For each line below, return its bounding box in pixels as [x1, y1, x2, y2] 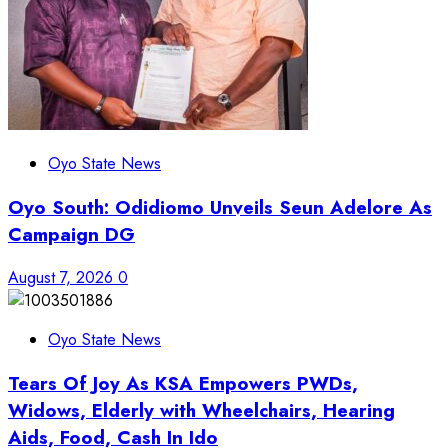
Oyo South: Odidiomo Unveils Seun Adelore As [8, 193, 432, 221]
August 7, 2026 [8, 266, 118, 290]
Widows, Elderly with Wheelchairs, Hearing [8, 397, 395, 425]
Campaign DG [8, 220, 135, 248]
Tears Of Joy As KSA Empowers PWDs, [8, 370, 358, 398]
